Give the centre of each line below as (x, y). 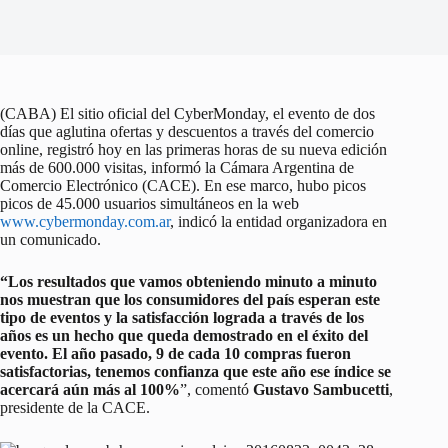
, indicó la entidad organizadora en (278, 221)
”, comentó (216, 389)
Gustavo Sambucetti (321, 389)
